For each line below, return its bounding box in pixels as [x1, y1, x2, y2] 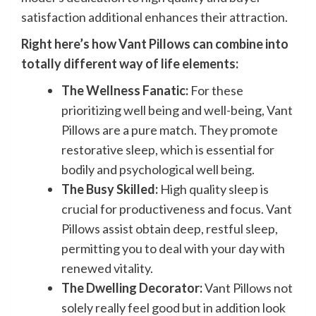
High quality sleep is [158, 181, 269, 197]
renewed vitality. [61, 260, 153, 276]
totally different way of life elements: [21, 55, 238, 71]
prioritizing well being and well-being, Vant [61, 102, 293, 118]
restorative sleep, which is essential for [61, 141, 274, 157]
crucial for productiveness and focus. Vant [61, 200, 292, 217]
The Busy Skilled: [61, 181, 158, 197]
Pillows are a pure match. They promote [61, 121, 278, 138]
